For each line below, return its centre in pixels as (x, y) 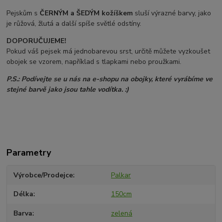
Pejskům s (23, 13)
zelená (121, 213)
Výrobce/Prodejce (43, 175)
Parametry (29, 152)
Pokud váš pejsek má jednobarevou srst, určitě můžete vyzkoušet (109, 51)
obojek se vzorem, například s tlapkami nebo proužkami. (94, 61)
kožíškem (117, 13)
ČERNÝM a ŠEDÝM (71, 13)
